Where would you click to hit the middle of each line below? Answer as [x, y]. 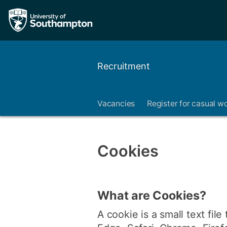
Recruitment [124, 66]
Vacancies [117, 104]
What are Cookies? [152, 195]
